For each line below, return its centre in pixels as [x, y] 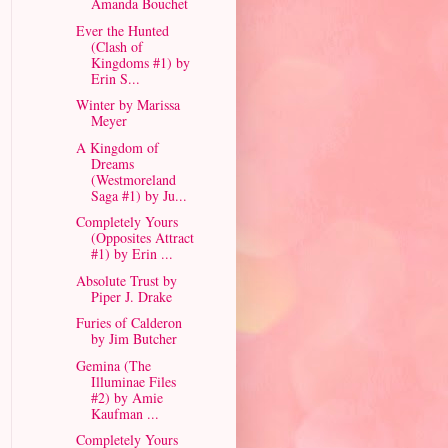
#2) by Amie [126, 397]
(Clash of [116, 46]
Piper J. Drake [131, 296]
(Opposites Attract [142, 237]
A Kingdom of [117, 147]
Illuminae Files [133, 381]
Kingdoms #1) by [140, 62]
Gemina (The [113, 365]
